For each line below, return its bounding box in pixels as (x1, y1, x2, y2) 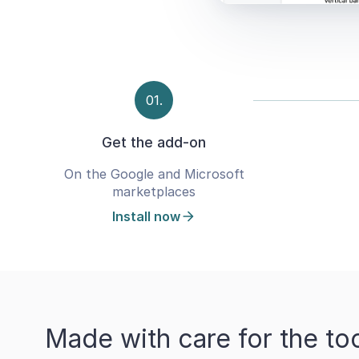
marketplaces (112, 184, 196, 200)
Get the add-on (102, 134, 206, 151)
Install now (111, 208, 180, 225)
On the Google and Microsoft (63, 166, 244, 183)
